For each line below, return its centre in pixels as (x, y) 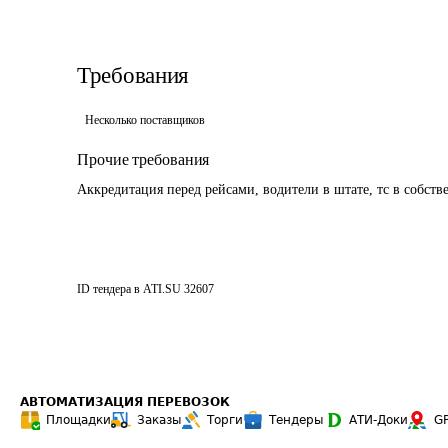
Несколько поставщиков (145, 120)
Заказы (159, 420)
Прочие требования (143, 159)
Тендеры (296, 420)
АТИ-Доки (378, 420)
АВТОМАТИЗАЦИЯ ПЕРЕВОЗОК (125, 402)
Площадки (78, 420)
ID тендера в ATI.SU (129, 289)
